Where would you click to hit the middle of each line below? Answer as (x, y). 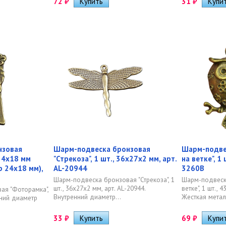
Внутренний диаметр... (87, 197)
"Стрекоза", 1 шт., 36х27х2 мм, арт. (115, 159)
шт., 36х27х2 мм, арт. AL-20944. (99, 188)
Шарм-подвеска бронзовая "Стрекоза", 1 (114, 180)
